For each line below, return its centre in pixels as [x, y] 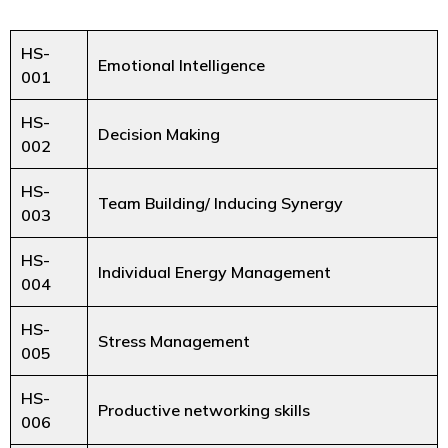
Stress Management [174, 340]
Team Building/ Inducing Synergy [220, 202]
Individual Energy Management [214, 271]
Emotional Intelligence [181, 64]
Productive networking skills [204, 409]
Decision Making [159, 133]
